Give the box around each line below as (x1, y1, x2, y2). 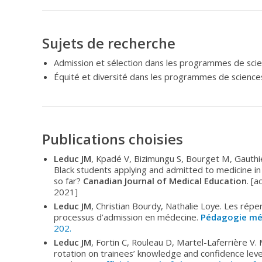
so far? (54, 175, 83, 187)
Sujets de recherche (42, 33, 175, 53)
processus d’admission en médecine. (54, 211, 201, 223)
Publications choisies (42, 129, 183, 149)
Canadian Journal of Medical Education (83, 175, 247, 187)
